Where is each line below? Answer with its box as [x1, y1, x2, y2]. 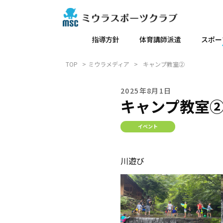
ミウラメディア [88, 60, 129, 68]
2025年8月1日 [120, 86, 172, 96]
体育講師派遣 [139, 34, 181, 44]
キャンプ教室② [143, 60, 185, 68]
